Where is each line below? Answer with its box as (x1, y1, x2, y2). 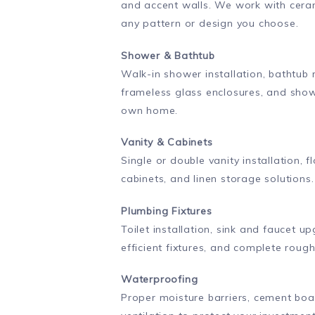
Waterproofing (121, 273, 198, 286)
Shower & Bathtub (121, 49, 215, 62)
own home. (121, 103, 179, 117)
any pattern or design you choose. (121, 17, 299, 30)
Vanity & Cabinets (121, 136, 213, 149)
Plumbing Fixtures (121, 204, 212, 217)
